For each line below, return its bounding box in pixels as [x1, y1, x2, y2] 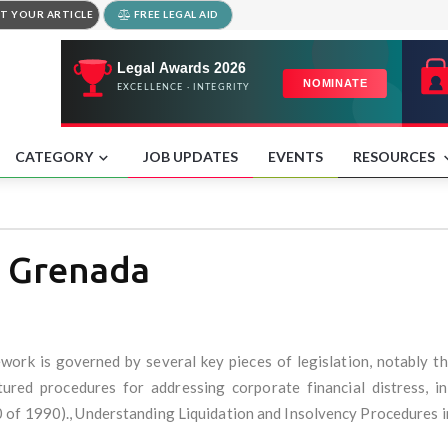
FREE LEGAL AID [131, 8, 219, 20]
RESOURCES [353, 147, 438, 165]
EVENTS [268, 147, 323, 165]
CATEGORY [15, 147, 93, 165]
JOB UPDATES [143, 147, 238, 165]
